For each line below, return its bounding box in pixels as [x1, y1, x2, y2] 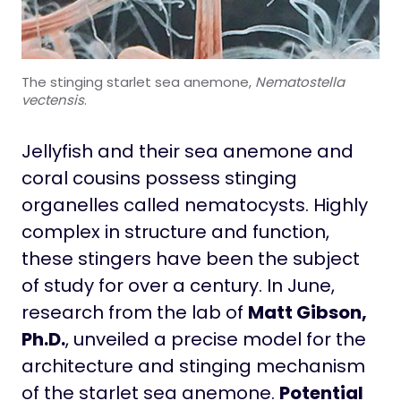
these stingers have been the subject [21, 245, 360, 271]
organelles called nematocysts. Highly [21, 192, 368, 218]
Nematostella [255, 72, 345, 91]
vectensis [21, 90, 84, 109]
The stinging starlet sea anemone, [21, 72, 255, 91]
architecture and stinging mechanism [21, 353, 365, 379]
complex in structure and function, [21, 218, 329, 244]
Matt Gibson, [248, 299, 367, 325]
